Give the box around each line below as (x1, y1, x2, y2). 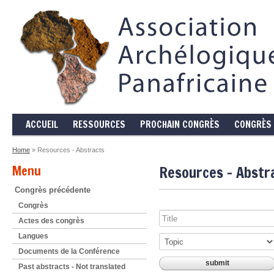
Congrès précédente (15, 185, 91, 194)
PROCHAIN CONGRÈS (140, 118, 220, 131)
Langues (18, 232, 48, 240)
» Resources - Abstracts (30, 146, 105, 154)
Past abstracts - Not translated (18, 262, 125, 270)
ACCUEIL (26, 118, 58, 131)
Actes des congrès (18, 217, 84, 224)
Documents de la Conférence (18, 247, 120, 255)
